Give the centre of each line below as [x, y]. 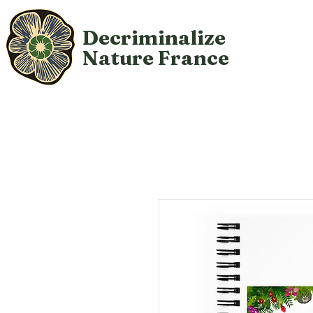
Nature [118, 58]
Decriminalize [154, 37]
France [194, 58]
